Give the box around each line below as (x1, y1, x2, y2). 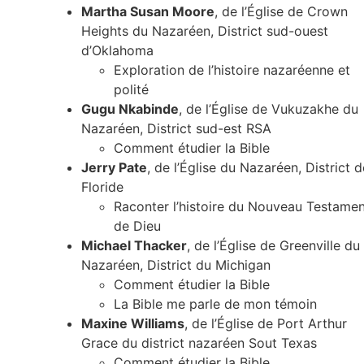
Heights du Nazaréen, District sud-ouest (81, 23, 328, 40)
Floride (81, 179, 123, 196)
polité (114, 81, 149, 98)
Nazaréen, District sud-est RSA (81, 120, 271, 137)
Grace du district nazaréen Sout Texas (81, 335, 317, 352)
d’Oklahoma (81, 42, 154, 59)
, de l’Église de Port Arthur (184, 315, 347, 332)
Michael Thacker (81, 237, 187, 254)
